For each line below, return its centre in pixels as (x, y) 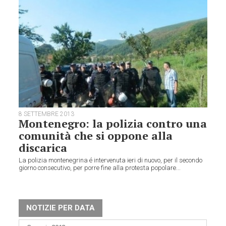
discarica (43, 148)
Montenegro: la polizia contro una (113, 124)
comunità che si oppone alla (96, 136)
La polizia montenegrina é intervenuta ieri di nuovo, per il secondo (111, 160)
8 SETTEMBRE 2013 (47, 114)
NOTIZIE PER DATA (61, 208)
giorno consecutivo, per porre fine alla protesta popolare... (100, 168)
